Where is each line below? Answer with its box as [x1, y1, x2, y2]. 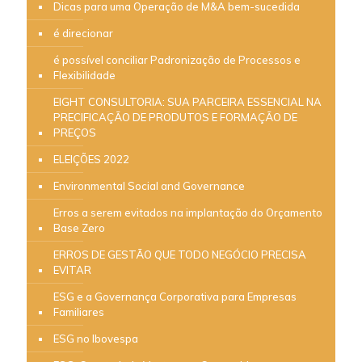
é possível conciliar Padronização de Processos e [53, 53, 301, 66]
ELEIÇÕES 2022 [53, 152, 129, 166]
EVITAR [53, 263, 91, 276]
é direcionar [53, 26, 113, 40]
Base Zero [53, 221, 105, 234]
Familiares [53, 305, 104, 318]
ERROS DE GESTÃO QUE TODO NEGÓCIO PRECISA [53, 247, 306, 261]
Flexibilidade [53, 68, 116, 82]
